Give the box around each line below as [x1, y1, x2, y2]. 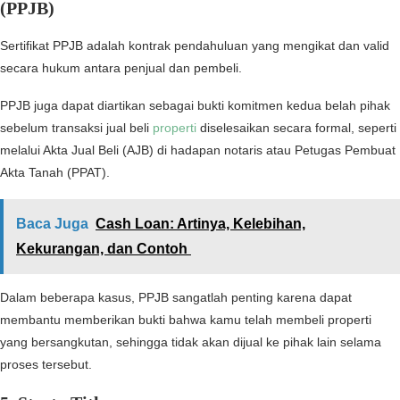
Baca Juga [16, 216, 88, 232]
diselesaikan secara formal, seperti [196, 121, 396, 136]
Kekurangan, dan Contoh [16, 241, 191, 257]
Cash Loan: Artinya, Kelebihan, [96, 216, 305, 232]
